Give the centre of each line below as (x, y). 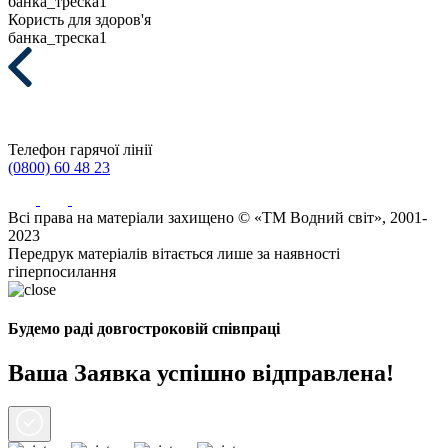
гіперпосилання (62, 271)
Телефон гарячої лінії (80, 149)
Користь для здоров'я (79, 19)
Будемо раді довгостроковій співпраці (144, 329)
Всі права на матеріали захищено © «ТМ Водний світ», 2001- (217, 217)
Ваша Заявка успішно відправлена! (201, 372)
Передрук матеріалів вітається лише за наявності (174, 253)
